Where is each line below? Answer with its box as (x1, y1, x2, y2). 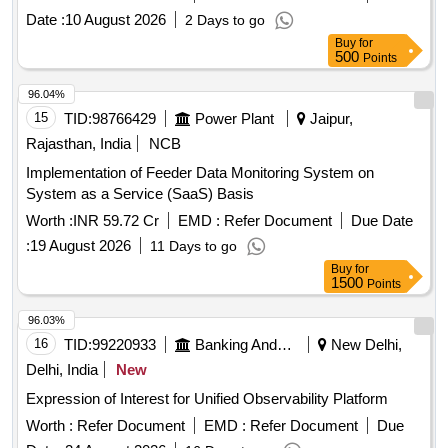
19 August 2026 (30, 237, 131, 255)
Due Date (351, 212, 413, 230)
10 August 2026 (65, 11, 166, 29)
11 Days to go (150, 238, 237, 255)
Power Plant (195, 110, 274, 128)
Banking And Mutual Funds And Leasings (277, 336, 292, 354)
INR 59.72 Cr (73, 212, 159, 230)
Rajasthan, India (26, 135, 131, 153)
